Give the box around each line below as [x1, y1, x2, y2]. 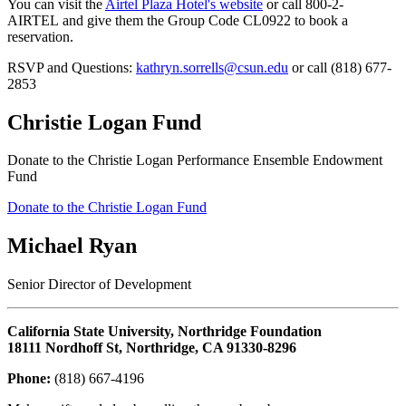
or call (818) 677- [288, 59, 391, 75]
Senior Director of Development [7, 276, 191, 293]
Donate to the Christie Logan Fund [7, 199, 207, 216]
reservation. [7, 28, 73, 44]
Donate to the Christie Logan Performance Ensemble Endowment [7, 152, 382, 169]
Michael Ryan [7, 234, 137, 258]
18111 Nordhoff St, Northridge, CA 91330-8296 [7, 340, 296, 356]
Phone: [7, 371, 51, 387]
